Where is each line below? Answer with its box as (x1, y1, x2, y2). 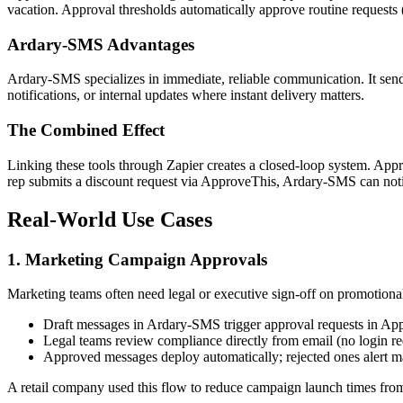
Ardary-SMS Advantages (7, 34, 194, 54)
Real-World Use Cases (7, 207, 212, 231)
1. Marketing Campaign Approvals (7, 249, 267, 269)
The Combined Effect (7, 121, 165, 140)
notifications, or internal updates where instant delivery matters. (7, 87, 364, 103)
